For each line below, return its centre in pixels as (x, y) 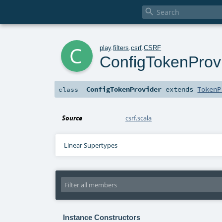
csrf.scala (139, 118)
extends (180, 89)
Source (72, 118)
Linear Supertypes (90, 145)
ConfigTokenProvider (124, 89)
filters (121, 48)
